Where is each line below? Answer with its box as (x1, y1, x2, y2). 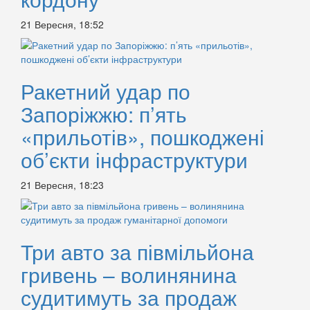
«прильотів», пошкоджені (21, 122, 264, 152)
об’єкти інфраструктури (21, 145, 248, 175)
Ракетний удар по (21, 76, 190, 107)
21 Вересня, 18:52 (21, 17, 104, 32)
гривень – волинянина (21, 259, 237, 290)
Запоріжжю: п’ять (21, 99, 187, 129)
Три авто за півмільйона (21, 237, 254, 267)
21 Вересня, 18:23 (21, 178, 104, 192)
